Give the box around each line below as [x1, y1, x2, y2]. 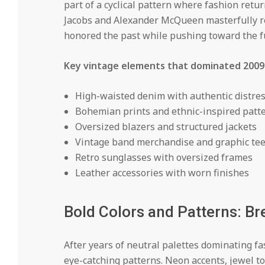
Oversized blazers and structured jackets [75, 120, 257, 134]
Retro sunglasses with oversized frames [75, 151, 253, 164]
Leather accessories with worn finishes [75, 166, 249, 180]
